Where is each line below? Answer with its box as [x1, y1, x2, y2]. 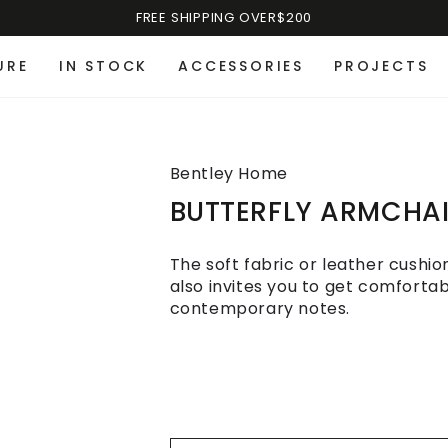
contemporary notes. [169, 297, 350, 320]
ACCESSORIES [178, 56, 304, 76]
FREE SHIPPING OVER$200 [135, 8, 313, 27]
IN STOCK [58, 56, 149, 76]
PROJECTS [333, 56, 429, 76]
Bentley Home [169, 162, 288, 185]
